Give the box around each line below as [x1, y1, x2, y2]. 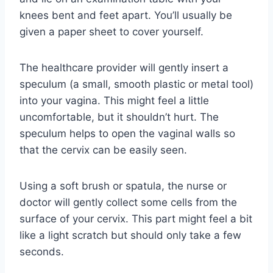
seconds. [19, 246, 64, 258]
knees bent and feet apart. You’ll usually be [19, 9, 232, 21]
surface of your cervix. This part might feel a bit [19, 213, 252, 225]
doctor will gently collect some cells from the [19, 196, 237, 208]
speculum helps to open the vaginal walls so [19, 127, 235, 140]
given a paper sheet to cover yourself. [19, 26, 204, 38]
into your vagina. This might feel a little [19, 94, 209, 107]
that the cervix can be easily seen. [19, 144, 187, 156]
